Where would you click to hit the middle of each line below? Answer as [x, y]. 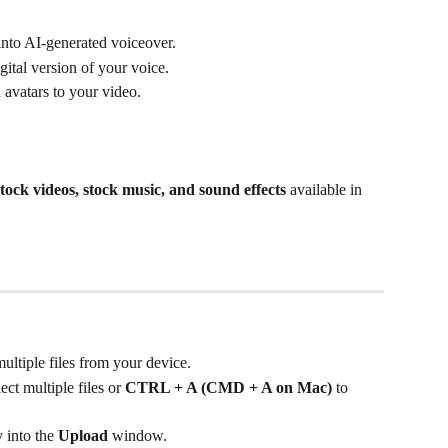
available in [326, 189]
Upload [83, 435]
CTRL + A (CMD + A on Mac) [228, 387]
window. [137, 435]
